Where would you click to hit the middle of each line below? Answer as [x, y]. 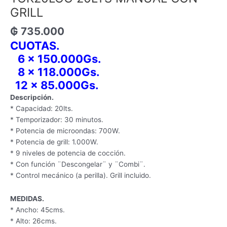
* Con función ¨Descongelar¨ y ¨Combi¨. [78, 164]
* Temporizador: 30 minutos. [57, 119]
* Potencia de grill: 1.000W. [54, 142]
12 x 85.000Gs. [54, 85]
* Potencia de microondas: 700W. [65, 130]
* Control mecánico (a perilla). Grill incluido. [81, 175]
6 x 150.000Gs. [56, 59]
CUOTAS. [35, 45]
